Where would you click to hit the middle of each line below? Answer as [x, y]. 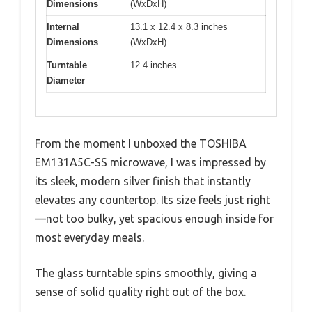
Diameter [66, 80]
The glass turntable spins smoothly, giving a [146, 273]
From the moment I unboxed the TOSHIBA [141, 144]
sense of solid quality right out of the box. [140, 292]
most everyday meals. [89, 238]
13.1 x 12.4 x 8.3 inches [179, 26]
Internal [63, 26]
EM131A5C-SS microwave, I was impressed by [150, 163]
